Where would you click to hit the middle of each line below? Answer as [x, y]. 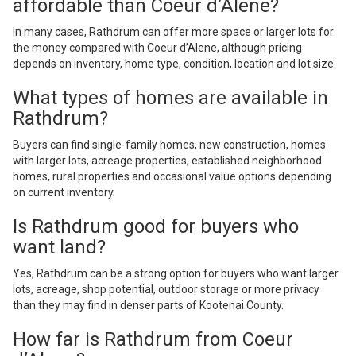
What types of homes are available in [170, 98]
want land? [59, 248]
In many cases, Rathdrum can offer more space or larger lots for [173, 32]
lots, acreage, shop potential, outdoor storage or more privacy [166, 290]
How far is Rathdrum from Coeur [153, 340]
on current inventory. [64, 193]
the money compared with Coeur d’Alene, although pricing [157, 48]
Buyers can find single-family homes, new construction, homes [169, 145]
